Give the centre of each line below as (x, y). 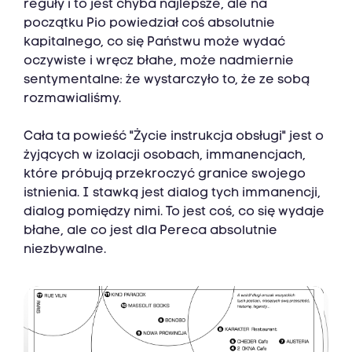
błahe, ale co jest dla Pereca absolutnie (150, 231)
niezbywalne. (65, 250)
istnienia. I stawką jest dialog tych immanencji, (172, 194)
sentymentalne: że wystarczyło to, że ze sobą (167, 81)
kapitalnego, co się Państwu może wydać (154, 43)
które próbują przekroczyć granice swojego (165, 175)
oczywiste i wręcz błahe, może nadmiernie (159, 62)
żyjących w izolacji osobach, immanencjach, (165, 156)
